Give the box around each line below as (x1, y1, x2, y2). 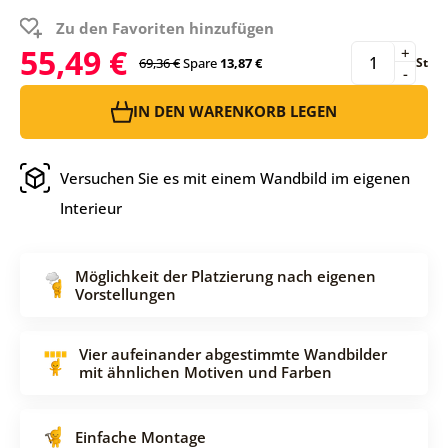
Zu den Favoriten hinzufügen (55, 17, 274, 38)
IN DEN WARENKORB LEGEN (133, 101, 337, 122)
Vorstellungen (74, 283, 176, 304)
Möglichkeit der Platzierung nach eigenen (74, 265, 376, 286)
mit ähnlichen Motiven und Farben (78, 361, 332, 382)
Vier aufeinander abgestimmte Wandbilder (78, 343, 387, 364)
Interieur (59, 197, 122, 218)
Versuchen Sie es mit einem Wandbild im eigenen (59, 167, 410, 188)
